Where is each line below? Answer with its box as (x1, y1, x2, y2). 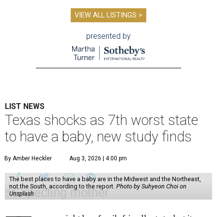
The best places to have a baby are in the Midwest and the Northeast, (9, 175, 201, 183)
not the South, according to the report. (9, 183, 116, 190)
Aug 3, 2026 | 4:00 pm (69, 155, 127, 162)
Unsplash (9, 190, 34, 198)
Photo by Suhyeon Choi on (116, 183, 186, 190)
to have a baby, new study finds (5, 128, 192, 145)
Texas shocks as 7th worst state (5, 112, 198, 129)
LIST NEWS (5, 102, 45, 111)
